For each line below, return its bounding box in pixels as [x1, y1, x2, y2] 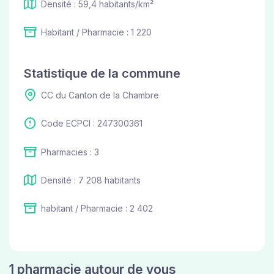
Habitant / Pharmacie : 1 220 [41, 26, 152, 37]
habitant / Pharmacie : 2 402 [41, 203, 153, 214]
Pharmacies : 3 [41, 146, 99, 157]
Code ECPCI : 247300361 [41, 118, 143, 129]
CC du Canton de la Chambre [41, 89, 159, 100]
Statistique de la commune [24, 65, 180, 81]
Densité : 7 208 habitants [41, 174, 141, 185]
